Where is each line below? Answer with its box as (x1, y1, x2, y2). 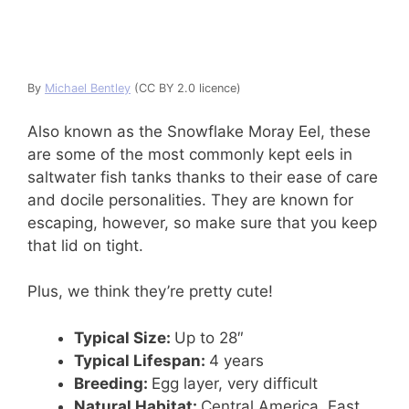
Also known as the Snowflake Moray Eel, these (27, 121, 371, 141)
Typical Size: (74, 328, 174, 347)
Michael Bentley (45, 81, 131, 96)
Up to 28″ (174, 328, 244, 347)
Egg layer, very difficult (152, 373, 318, 393)
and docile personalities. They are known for (27, 190, 353, 209)
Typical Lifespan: (74, 351, 209, 370)
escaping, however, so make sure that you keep (27, 213, 377, 232)
